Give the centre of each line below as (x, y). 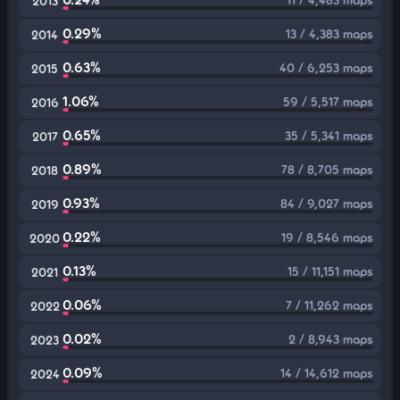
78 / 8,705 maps (327, 169)
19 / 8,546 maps (327, 237)
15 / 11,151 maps (330, 271)
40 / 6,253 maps (326, 67)
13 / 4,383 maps (329, 33)
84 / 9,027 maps (327, 203)
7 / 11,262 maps (329, 305)
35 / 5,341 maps (329, 135)
